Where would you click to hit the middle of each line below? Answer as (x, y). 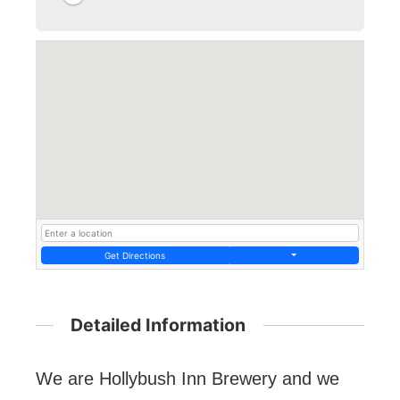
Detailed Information (158, 325)
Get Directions (135, 255)
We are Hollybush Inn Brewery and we (187, 379)
